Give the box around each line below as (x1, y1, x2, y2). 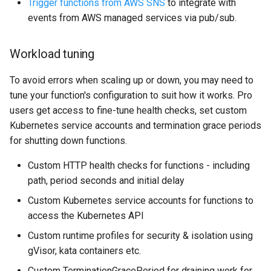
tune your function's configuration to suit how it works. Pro (10, 89, 252, 101)
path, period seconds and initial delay (28, 174, 184, 186)
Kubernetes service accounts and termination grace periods (10, 119, 261, 131)
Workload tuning (10, 46, 94, 61)
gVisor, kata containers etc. (28, 244, 141, 256)
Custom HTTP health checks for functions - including (28, 159, 250, 171)
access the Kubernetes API (28, 209, 144, 221)
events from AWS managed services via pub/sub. (28, 11, 237, 24)
